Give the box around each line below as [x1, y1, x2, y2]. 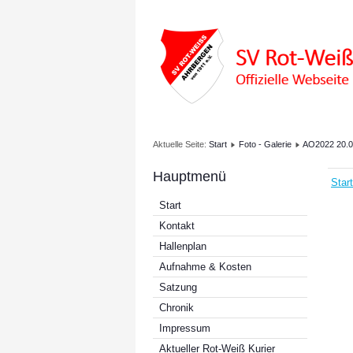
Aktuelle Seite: [153, 139, 209, 149]
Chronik [159, 302, 194, 314]
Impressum [159, 322, 210, 334]
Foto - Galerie [239, 139, 292, 149]
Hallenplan [159, 240, 206, 252]
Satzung [159, 281, 197, 293]
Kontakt [159, 220, 195, 232]
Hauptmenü [153, 169, 226, 184]
